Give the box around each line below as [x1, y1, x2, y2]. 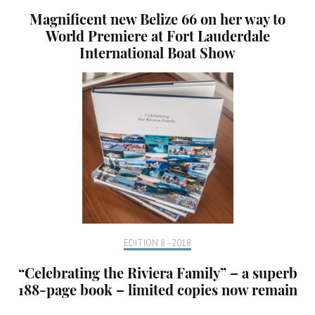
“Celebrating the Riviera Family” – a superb [18, 262, 297, 282]
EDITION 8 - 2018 [124, 236, 191, 249]
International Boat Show [79, 42, 236, 62]
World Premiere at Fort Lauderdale [45, 25, 270, 45]
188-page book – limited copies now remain [18, 279, 297, 299]
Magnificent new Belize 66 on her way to [30, 8, 285, 28]
